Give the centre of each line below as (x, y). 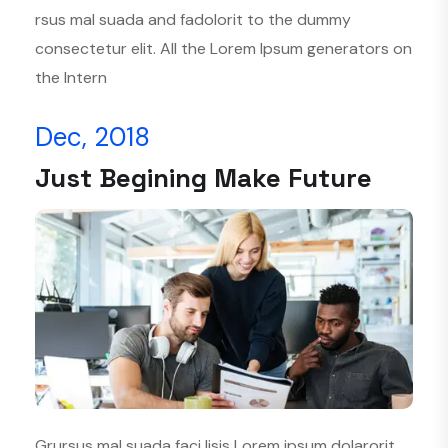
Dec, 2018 (92, 136)
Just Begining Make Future (203, 177)
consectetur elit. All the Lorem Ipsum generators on (223, 48)
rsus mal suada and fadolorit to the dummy (193, 19)
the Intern (71, 77)
